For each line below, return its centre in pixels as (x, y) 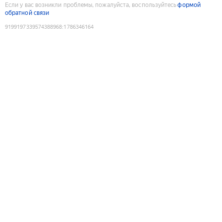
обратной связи (27, 13)
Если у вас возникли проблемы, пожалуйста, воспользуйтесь (91, 5)
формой (189, 5)
